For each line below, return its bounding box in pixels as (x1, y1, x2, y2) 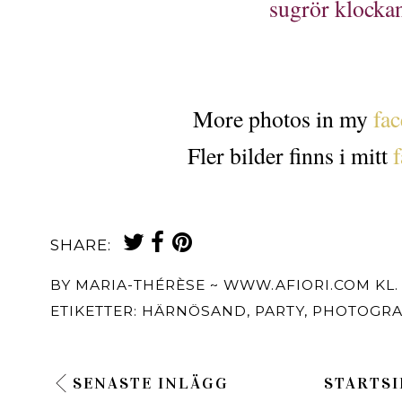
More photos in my (193, 102, 369, 134)
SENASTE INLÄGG (73, 372, 229, 393)
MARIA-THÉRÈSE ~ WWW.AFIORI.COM (75, 275, 371, 293)
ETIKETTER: (50, 301, 142, 319)
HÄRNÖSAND (142, 301, 247, 319)
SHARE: (50, 234, 111, 254)
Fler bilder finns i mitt (188, 139, 393, 170)
